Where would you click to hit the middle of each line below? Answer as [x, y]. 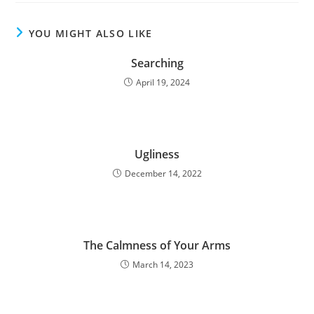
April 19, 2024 [163, 82]
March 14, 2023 [163, 265]
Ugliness [157, 154]
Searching [157, 63]
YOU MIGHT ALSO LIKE [90, 33]
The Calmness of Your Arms [157, 245]
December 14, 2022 [163, 173]
